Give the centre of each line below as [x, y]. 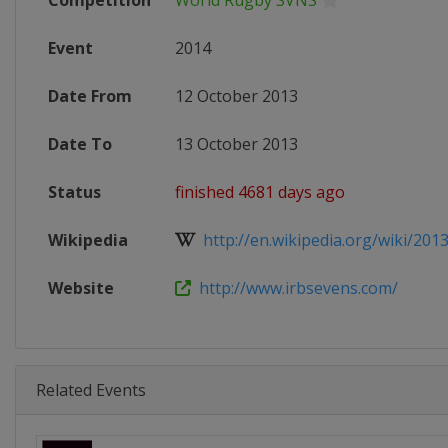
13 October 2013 [236, 144]
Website [81, 288]
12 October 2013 [236, 96]
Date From [90, 96]
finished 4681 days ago [260, 192]
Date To [80, 144]
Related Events [91, 390]
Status [74, 192]
